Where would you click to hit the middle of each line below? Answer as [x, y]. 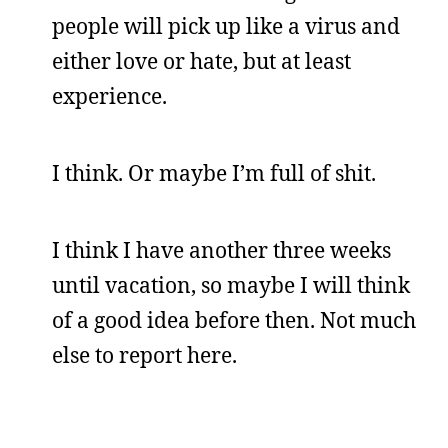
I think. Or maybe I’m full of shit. [214, 173]
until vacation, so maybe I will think [231, 285]
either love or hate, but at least [201, 61]
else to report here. [144, 355]
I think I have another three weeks [221, 250]
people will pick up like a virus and [226, 26]
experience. [109, 96]
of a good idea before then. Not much [234, 320]
